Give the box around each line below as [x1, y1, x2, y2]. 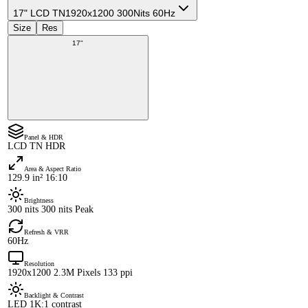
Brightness [24, 197, 54, 205]
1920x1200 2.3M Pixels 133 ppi [8, 267, 133, 278]
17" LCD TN [13, 8, 65, 19]
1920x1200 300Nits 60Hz [65, 8, 175, 19]
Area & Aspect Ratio [24, 165, 81, 173]
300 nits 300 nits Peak [8, 204, 93, 215]
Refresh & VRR [24, 228, 69, 236]
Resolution [24, 260, 54, 268]
